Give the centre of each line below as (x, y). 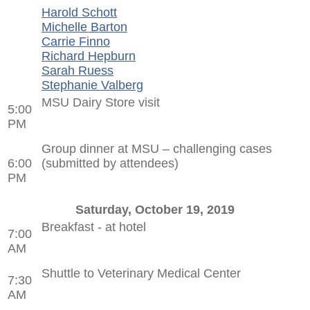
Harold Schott (79, 12)
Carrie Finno (76, 41)
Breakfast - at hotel (94, 227)
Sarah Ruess (77, 70)
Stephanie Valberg (92, 85)
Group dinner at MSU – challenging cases (157, 148)
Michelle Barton (84, 27)
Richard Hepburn (89, 56)
